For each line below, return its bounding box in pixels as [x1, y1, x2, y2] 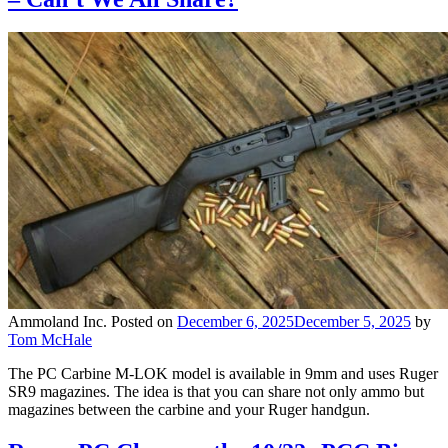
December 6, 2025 [177, 313, 294, 331]
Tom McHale [8, 331, 92, 349]
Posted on [111, 313, 177, 331]
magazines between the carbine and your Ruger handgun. [8, 401, 370, 419]
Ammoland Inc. [8, 313, 107, 331]
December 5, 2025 [294, 313, 411, 331]
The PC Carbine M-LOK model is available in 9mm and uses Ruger [8, 365, 438, 383]
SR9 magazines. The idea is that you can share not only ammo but [8, 383, 424, 401]
